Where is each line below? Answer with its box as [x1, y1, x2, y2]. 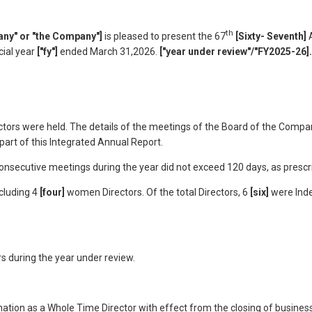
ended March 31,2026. [58, 45, 159, 57]
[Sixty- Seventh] [235, 30, 306, 42]
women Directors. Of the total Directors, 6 [65, 186, 250, 198]
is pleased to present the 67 [102, 30, 226, 42]
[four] [40, 186, 65, 198]
